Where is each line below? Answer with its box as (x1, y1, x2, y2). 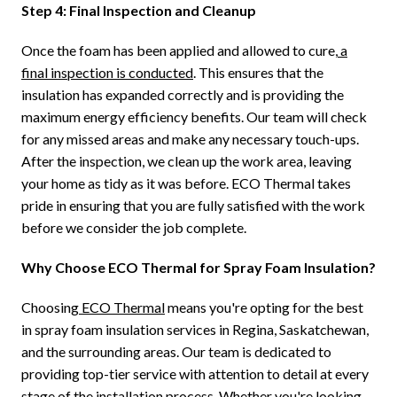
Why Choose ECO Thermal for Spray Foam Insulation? (21, 259, 376, 276)
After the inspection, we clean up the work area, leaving (21, 152, 352, 170)
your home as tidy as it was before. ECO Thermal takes (21, 175, 351, 192)
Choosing (21, 299, 79, 316)
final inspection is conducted (21, 64, 193, 82)
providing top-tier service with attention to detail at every (21, 365, 369, 383)
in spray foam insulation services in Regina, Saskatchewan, (21, 321, 369, 339)
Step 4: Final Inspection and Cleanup (21, 2, 256, 19)
